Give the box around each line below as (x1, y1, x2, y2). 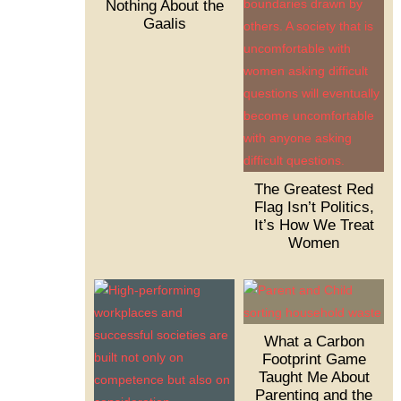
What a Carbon (263, 333, 364, 351)
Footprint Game (261, 351, 366, 369)
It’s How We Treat (253, 217, 374, 235)
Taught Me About (258, 369, 370, 387)
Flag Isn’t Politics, (253, 199, 374, 217)
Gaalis (142, 15, 186, 33)
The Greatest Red (254, 181, 374, 199)
